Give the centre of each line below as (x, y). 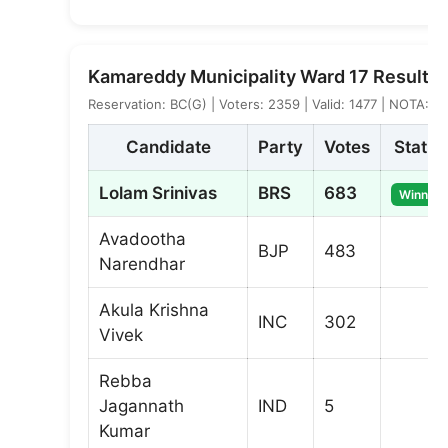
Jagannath (141, 406)
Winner (419, 194)
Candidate (168, 147)
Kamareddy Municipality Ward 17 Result (258, 76)
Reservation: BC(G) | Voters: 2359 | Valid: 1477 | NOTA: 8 (264, 104)
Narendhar (142, 264)
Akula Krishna (154, 310)
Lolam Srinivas (158, 193)
